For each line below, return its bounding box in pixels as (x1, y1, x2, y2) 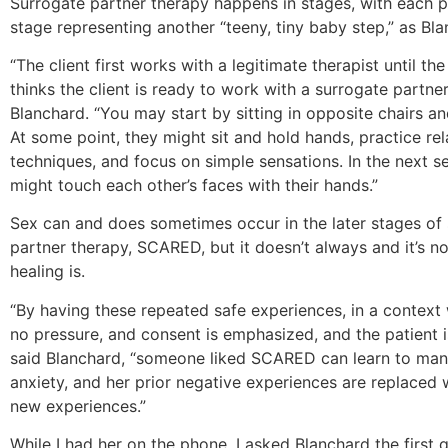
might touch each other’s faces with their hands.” (10, 174, 378, 195)
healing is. (10, 261, 85, 282)
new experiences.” (10, 395, 146, 416)
